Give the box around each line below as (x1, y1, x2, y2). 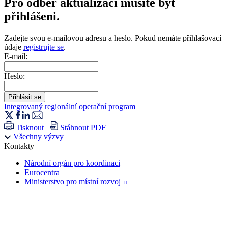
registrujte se (23, 43, 64, 52)
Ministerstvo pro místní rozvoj (24, 177, 123, 186)
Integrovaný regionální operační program (4, 102, 135, 111)
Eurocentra (24, 168, 60, 177)
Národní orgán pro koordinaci (24, 159, 120, 168)
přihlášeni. (4, 10, 60, 23)
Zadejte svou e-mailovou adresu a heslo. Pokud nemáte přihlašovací (4, 34, 221, 43)
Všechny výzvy (13, 132, 64, 141)
